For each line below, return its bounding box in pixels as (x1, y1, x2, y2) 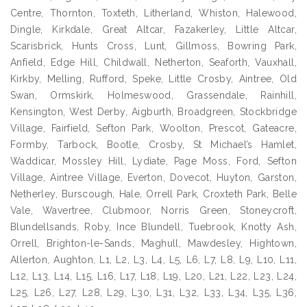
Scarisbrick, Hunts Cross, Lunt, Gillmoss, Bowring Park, (10, 40, 297, 52)
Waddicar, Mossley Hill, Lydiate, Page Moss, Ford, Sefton (10, 156, 297, 167)
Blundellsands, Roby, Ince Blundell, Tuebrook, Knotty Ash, (10, 221, 297, 233)
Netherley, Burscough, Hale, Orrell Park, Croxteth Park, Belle (10, 188, 297, 200)
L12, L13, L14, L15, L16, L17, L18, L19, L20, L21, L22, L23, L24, (10, 271, 297, 282)
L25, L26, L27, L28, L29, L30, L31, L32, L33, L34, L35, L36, (10, 287, 297, 299)
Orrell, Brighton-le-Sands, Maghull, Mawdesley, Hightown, (10, 238, 297, 249)
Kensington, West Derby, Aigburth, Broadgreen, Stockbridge (10, 106, 297, 118)
